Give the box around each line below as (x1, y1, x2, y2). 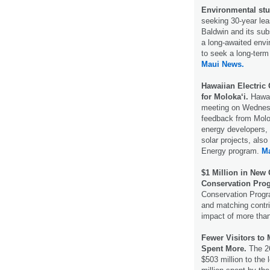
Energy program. (201, 146, 262, 155)
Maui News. (201, 59, 244, 69)
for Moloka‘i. (201, 92, 251, 101)
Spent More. (201, 243, 246, 253)
